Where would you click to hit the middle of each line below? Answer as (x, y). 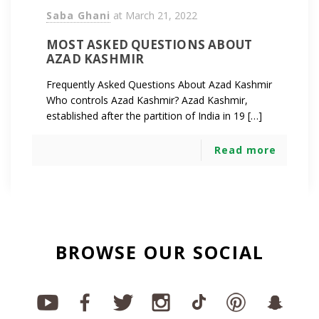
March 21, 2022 (161, 15)
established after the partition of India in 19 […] (154, 115)
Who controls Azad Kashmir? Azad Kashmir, (147, 100)
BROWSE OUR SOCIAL (159, 252)
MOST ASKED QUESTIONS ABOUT (150, 44)
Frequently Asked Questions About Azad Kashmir (159, 84)
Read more (245, 150)
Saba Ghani (78, 15)
